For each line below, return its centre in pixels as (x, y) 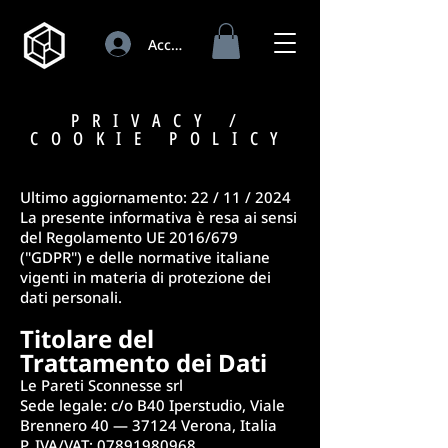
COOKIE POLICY (160, 137)
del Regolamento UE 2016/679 (129, 236)
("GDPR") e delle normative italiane (145, 256)
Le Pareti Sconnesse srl (101, 384)
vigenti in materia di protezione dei (145, 276)
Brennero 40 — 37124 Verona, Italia (148, 424)
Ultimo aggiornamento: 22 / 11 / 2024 (155, 196)
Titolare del (87, 338)
